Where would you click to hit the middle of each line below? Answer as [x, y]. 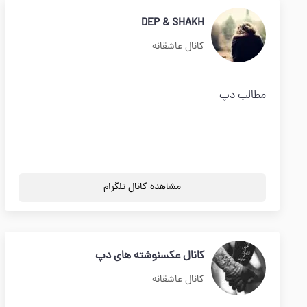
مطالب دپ [243, 96]
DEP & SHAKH [173, 23]
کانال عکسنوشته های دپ [150, 256]
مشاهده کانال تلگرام [142, 187]
